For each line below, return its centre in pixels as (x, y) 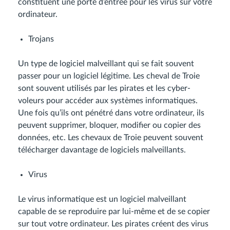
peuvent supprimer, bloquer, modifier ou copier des (109, 125)
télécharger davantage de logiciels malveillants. (102, 150)
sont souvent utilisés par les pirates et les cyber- (104, 88)
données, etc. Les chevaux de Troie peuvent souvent (111, 138)
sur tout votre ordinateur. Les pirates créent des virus (113, 224)
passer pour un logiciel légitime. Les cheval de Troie (109, 76)
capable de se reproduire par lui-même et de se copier (114, 212)
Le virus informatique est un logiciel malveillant (102, 199)
